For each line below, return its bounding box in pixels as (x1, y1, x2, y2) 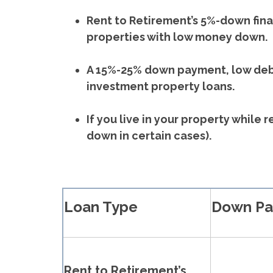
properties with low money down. (87, 30, 268, 44)
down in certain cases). (87, 129, 211, 143)
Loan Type (64, 198, 138, 216)
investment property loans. (87, 80, 235, 93)
